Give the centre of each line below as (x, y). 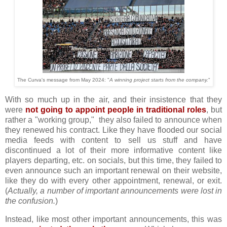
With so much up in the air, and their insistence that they (113, 99)
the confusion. (30, 201)
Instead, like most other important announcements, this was (113, 219)
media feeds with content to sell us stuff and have (113, 140)
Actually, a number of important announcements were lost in (115, 191)
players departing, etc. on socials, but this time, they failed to (113, 160)
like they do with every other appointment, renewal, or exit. (113, 180)
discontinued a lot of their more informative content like (113, 150)
